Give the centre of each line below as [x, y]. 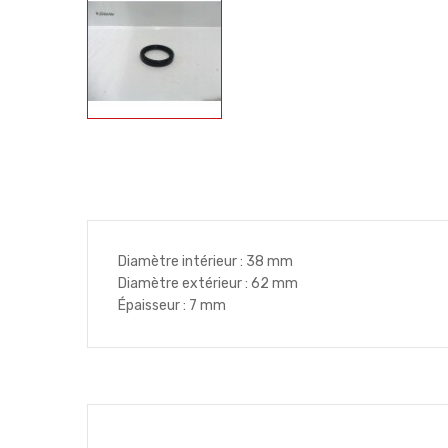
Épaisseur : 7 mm [172, 305]
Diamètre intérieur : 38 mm [205, 261]
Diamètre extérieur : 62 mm [208, 283]
